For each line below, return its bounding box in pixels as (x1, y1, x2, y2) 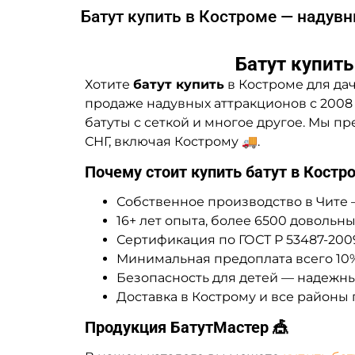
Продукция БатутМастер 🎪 (85, 317, 288, 337)
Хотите (85, 76, 133, 92)
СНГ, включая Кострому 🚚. (85, 133, 260, 149)
